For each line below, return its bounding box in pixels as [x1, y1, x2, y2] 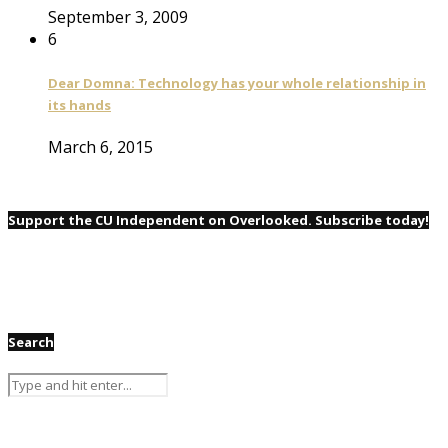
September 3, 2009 [48, 5, 188, 28]
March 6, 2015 [48, 136, 153, 159]
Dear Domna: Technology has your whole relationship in [48, 74, 426, 93]
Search [8, 332, 54, 351]
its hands [48, 96, 111, 115]
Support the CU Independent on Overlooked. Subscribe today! [8, 211, 429, 230]
